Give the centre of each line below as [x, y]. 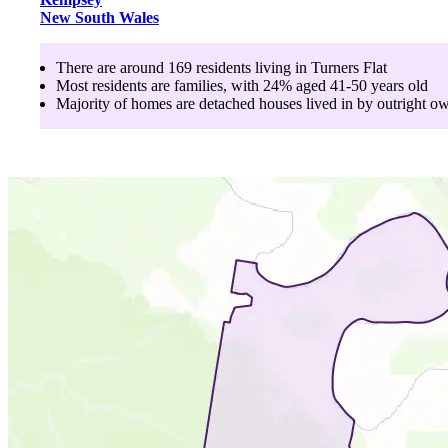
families [198, 85]
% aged [304, 85]
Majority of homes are [127, 103]
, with [241, 85]
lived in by [337, 103]
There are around [112, 67]
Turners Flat [349, 67]
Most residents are [115, 85]
